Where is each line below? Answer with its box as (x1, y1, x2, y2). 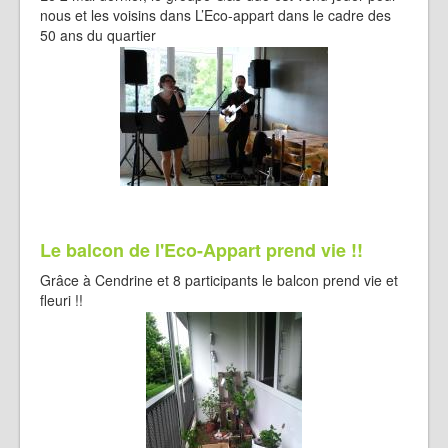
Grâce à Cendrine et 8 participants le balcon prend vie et (40, 270, 398, 290)
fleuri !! (40, 290, 83, 310)
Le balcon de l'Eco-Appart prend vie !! (40, 237, 363, 263)
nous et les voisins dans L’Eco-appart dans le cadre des (40, 5, 391, 25)
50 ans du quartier (40, 25, 156, 45)
